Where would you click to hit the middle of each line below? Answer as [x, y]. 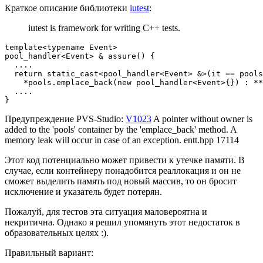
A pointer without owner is [202, 119]
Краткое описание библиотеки [67, 8]
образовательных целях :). [57, 233]
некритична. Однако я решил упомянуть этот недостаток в [122, 222]
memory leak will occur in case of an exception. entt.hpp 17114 [122, 140]
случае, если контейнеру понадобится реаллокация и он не [123, 171]
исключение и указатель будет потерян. [83, 192]
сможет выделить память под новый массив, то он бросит [121, 181]
